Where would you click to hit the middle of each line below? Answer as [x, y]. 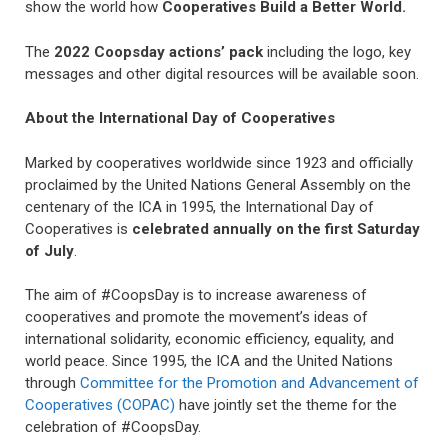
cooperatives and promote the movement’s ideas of [196, 317]
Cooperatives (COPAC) [100, 405]
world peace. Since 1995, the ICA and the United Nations [209, 361]
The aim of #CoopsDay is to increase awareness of [196, 295]
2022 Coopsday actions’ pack [158, 51]
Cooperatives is [78, 228]
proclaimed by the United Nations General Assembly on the [218, 184]
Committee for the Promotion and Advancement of [249, 383]
